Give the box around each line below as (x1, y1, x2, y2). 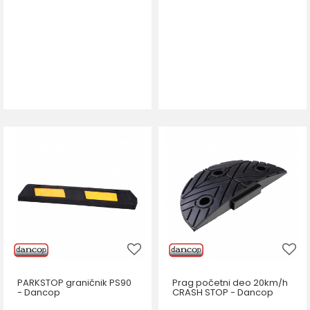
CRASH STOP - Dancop (172, 286, 273, 299)
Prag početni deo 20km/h (172, 276, 288, 289)
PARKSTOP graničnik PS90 (17, 276, 131, 289)
